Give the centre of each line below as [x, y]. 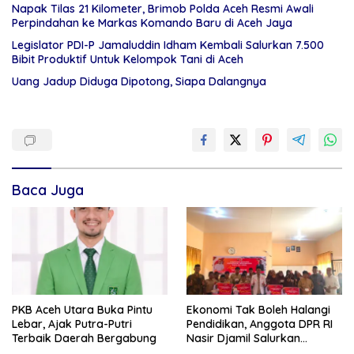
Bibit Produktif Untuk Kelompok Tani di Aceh [128, 60]
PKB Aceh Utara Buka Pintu [82, 309]
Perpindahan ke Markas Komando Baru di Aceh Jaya [152, 23]
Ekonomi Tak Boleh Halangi [258, 309]
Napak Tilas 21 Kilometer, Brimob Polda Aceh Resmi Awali [163, 9]
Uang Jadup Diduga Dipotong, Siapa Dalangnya [139, 82]
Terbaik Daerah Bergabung [84, 338]
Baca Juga [48, 190]
